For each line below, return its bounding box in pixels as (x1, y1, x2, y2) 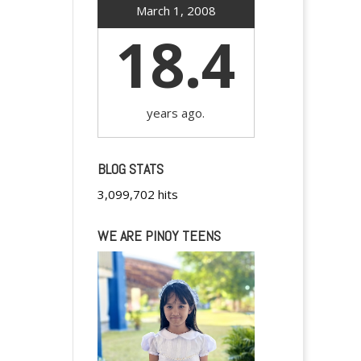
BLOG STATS (97, 160, 164, 178)
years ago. (147, 105, 205, 121)
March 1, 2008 (135, 2, 216, 19)
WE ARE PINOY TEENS (97, 226, 221, 245)
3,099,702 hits (97, 186, 178, 202)
